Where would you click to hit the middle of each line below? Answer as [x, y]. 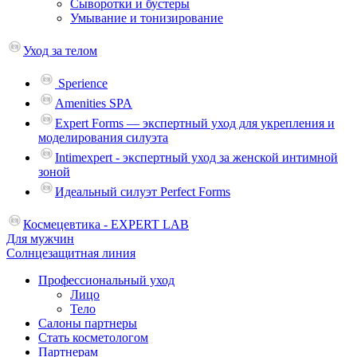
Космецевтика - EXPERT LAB [106, 224]
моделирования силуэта [103, 137]
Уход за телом [60, 51]
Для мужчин [40, 239]
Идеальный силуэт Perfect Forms [143, 192]
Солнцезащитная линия [71, 253]
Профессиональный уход [106, 280]
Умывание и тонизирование [147, 18]
